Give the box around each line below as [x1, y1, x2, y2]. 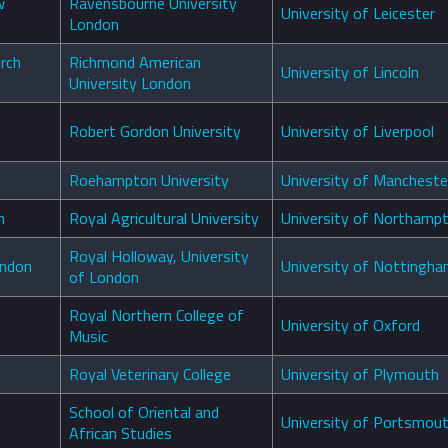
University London [69, 71, 191, 96]
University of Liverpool [281, 119, 434, 144]
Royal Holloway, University [69, 244, 249, 269]
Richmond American [69, 50, 201, 75]
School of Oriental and [69, 400, 219, 425]
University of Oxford [281, 313, 420, 338]
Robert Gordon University [69, 119, 241, 144]
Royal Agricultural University [69, 206, 259, 231]
